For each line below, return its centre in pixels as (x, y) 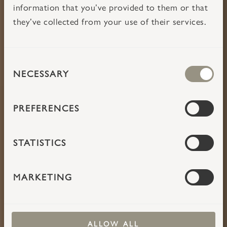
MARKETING (43, 177)
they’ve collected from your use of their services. (109, 22)
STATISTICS (40, 143)
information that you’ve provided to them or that (110, 7)
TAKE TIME (113, 71)
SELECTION (31, 77)
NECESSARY (41, 74)
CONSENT (28, 63)
